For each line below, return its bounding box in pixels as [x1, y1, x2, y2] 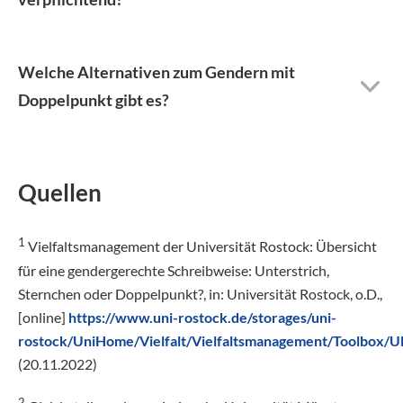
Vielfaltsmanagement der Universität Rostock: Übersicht [25, 237, 377, 255]
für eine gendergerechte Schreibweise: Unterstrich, [18, 261, 329, 279]
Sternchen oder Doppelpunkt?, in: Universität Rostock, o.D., [18, 284, 382, 302]
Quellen [18, 178, 102, 208]
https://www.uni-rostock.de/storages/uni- [68, 308, 336, 326]
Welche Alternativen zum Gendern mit [18, 61, 295, 82]
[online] [18, 308, 68, 326]
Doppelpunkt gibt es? [18, 89, 169, 110]
